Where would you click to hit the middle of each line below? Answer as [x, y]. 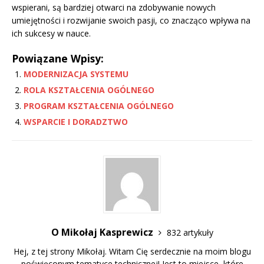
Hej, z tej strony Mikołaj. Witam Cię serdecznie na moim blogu [132, 252]
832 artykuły [190, 233]
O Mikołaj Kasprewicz [103, 232]
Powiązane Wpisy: [58, 59]
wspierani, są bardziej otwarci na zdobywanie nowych [114, 8]
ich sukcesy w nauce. [51, 34]
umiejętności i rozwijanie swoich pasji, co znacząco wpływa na [131, 21]
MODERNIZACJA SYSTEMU [76, 74]
